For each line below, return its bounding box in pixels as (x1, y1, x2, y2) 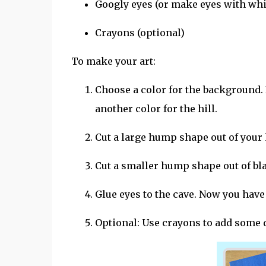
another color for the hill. (94, 103, 217, 115)
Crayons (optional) (94, 27, 185, 39)
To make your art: (71, 55, 156, 68)
